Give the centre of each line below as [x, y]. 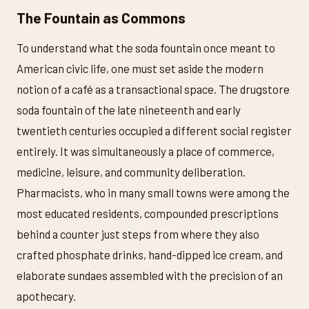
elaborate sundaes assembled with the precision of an [150, 275]
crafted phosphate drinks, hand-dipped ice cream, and [150, 254]
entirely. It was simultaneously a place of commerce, [146, 151]
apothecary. [46, 296]
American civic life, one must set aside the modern [140, 68]
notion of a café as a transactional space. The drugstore [153, 89]
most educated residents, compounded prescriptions [148, 213]
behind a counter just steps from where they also [138, 233]
